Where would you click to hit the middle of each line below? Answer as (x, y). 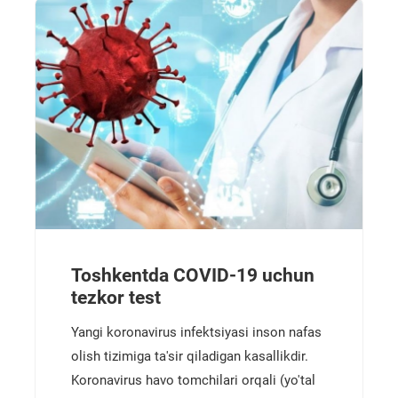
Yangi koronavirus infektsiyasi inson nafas (196, 332)
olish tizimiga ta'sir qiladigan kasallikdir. (190, 356)
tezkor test (116, 298)
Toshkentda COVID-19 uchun (193, 275)
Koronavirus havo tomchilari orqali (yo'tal (193, 380)
